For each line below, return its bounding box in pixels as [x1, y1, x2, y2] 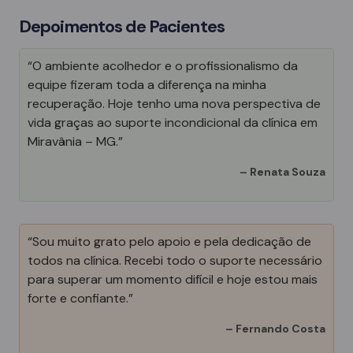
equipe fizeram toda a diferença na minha [28, 76, 266, 93]
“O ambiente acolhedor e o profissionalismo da [28, 57, 298, 74]
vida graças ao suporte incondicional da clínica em [28, 113, 318, 131]
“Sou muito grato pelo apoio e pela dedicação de [28, 232, 311, 250]
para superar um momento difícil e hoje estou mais [28, 270, 318, 288]
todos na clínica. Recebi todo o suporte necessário [28, 251, 322, 269]
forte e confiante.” [28, 289, 133, 307]
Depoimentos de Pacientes [19, 14, 225, 38]
